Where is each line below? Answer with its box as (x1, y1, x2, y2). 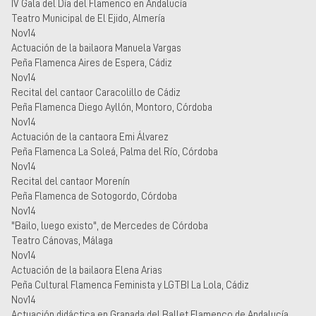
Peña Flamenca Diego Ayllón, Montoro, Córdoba (11, 102, 212, 112)
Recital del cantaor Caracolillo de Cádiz (11, 87, 181, 97)
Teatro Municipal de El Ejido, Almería (11, 13, 165, 23)
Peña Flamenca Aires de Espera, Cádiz (11, 57, 172, 68)
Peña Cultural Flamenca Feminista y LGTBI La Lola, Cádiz (11, 279, 249, 290)
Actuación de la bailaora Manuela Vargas (11, 42, 181, 53)
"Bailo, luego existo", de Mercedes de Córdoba (11, 220, 208, 231)
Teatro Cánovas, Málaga (11, 235, 113, 245)
